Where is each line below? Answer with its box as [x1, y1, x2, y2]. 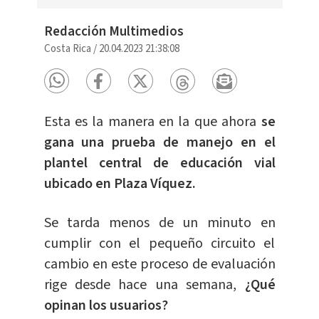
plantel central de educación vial [43, 153, 276, 174]
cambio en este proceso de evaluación [43, 254, 276, 275]
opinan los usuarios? [43, 296, 168, 316]
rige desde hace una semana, [43, 275, 245, 296]
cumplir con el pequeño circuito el [43, 234, 276, 254]
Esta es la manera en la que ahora [43, 112, 261, 132]
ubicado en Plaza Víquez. [43, 174, 196, 194]
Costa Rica [43, 41, 91, 57]
